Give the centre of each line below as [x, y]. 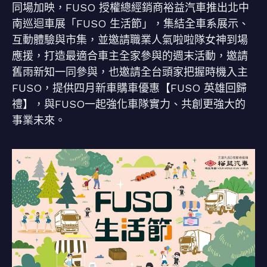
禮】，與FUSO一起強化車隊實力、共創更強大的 [129, 104]
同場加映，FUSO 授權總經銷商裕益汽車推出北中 [131, 7]
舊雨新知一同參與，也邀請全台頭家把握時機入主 [130, 72]
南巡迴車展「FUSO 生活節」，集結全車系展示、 [131, 24]
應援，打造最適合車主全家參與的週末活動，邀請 [130, 56]
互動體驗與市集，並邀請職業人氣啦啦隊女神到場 [130, 40]
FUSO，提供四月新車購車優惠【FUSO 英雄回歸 [129, 88]
